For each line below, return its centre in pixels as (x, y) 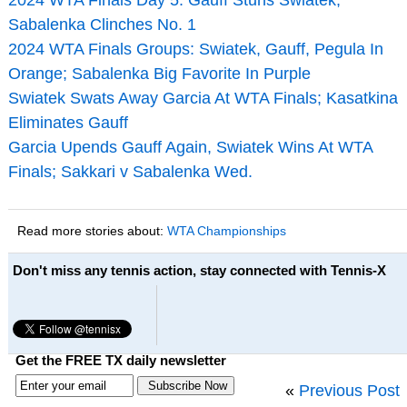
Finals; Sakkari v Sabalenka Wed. (130, 171)
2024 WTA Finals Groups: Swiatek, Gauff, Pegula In (195, 49)
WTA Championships (226, 230)
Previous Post (349, 390)
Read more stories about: (92, 230)
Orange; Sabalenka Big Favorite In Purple (159, 73)
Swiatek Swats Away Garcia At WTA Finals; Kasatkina (203, 98)
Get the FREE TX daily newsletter (120, 361)
